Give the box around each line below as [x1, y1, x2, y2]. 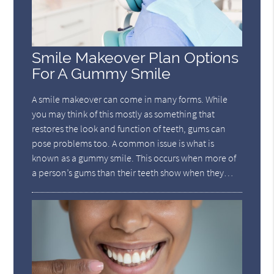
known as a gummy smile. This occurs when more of [32, 151, 237, 164]
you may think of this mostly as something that [32, 107, 215, 120]
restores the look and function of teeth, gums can [32, 122, 226, 135]
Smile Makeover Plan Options [32, 48, 239, 67]
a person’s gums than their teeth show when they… [32, 166, 234, 179]
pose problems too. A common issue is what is [32, 136, 215, 149]
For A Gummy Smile [32, 64, 171, 83]
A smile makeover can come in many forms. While [32, 92, 228, 105]
